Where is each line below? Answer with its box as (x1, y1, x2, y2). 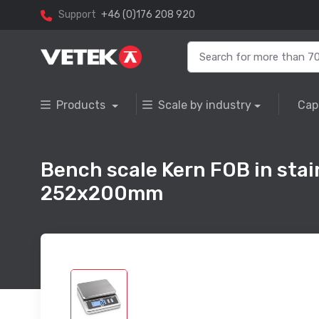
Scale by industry (157, 98, 251, 113)
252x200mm (41, 182, 163, 206)
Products (56, 98, 108, 113)
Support (58, 9, 96, 21)
